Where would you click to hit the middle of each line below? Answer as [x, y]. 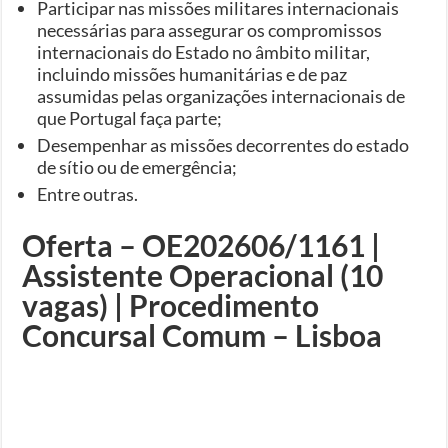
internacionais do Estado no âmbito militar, [204, 51]
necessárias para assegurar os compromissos [210, 29]
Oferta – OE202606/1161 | [201, 244]
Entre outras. [88, 193]
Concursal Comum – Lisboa [202, 334]
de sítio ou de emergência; [137, 166]
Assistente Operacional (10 [203, 274]
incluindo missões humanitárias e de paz [192, 73]
